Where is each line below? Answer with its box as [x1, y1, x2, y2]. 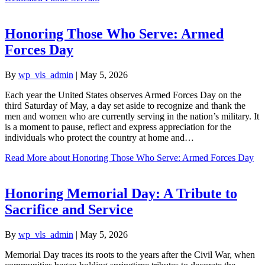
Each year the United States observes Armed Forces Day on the [5, 89, 241, 100]
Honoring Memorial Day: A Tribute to [5, 185, 237, 201]
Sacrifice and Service [5, 201, 133, 217]
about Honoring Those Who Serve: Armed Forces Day [47, 152, 254, 163]
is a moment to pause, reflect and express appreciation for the [5, 121, 231, 132]
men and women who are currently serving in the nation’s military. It [5, 111, 259, 121]
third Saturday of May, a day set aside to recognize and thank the [5, 100, 245, 111]
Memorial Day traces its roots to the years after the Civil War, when [5, 249, 255, 260]
